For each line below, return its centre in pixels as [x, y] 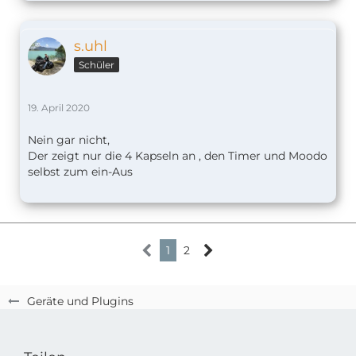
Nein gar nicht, [69, 140]
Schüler [97, 65]
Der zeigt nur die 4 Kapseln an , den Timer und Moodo [178, 156]
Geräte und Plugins [80, 302]
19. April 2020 [59, 108]
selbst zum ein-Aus [80, 172]
